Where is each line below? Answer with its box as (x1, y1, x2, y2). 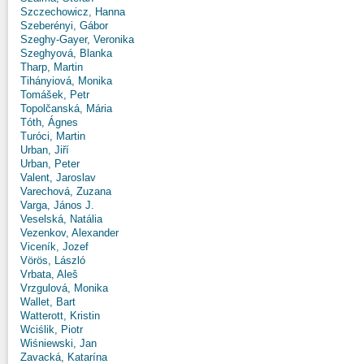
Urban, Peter (20, 157, 80, 170)
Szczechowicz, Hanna (20, 5, 125, 18)
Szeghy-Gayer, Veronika (20, 32, 134, 45)
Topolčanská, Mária (20, 102, 112, 115)
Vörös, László (20, 253, 85, 266)
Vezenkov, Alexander (20, 226, 119, 239)
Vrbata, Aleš (20, 267, 78, 280)
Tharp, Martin (20, 60, 83, 73)
